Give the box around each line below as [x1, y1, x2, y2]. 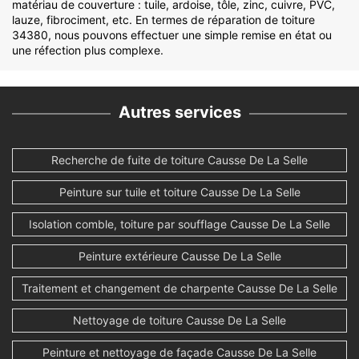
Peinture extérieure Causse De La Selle [78, 249, 281, 264]
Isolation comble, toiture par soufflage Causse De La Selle [29, 217, 330, 232]
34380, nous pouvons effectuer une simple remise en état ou [12, 28, 332, 42]
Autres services [118, 103, 241, 123]
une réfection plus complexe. [12, 43, 163, 58]
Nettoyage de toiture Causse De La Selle [73, 313, 286, 328]
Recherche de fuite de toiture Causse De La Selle [51, 153, 308, 167]
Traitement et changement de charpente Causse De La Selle [22, 281, 337, 296]
